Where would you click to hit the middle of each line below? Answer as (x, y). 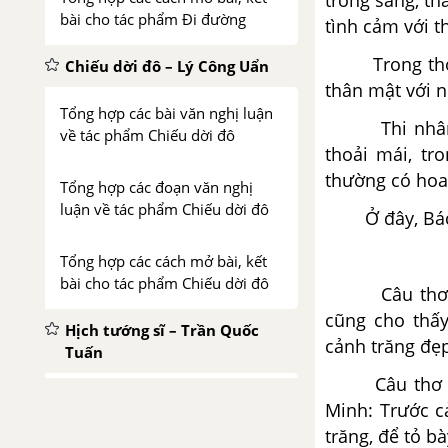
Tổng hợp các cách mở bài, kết (163, 261)
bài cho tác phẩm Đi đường (153, 19)
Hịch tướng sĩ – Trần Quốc (162, 330)
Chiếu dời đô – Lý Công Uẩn (167, 66)
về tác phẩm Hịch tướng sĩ (149, 421)
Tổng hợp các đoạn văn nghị (156, 187)
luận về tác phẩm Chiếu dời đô (164, 209)
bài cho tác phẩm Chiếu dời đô (164, 283)
